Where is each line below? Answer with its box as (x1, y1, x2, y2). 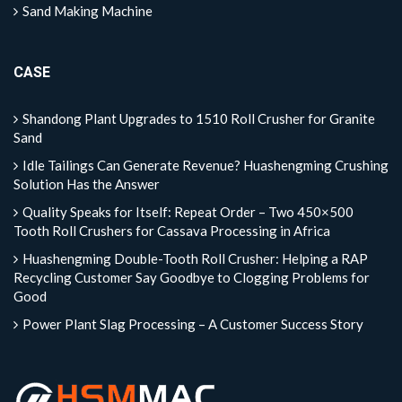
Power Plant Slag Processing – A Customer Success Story (22, 315, 363, 332)
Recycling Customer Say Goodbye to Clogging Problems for (13, 268, 370, 285)
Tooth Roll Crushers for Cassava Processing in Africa (13, 222, 330, 239)
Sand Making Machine (22, 2, 153, 19)
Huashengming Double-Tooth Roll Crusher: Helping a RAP (22, 249, 368, 267)
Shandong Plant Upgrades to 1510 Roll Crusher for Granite (22, 109, 375, 127)
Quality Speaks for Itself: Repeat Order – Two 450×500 (22, 203, 354, 220)
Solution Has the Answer (13, 175, 160, 192)
